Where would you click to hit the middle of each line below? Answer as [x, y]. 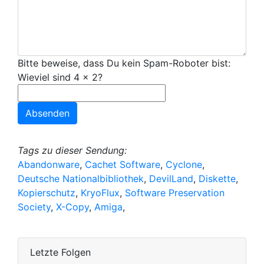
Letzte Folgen [60, 253]
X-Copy [72, 207]
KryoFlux [100, 193]
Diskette [217, 179]
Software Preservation [175, 193]
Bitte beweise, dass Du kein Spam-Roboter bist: [124, 63]
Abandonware [49, 165]
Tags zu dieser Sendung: [72, 151]
